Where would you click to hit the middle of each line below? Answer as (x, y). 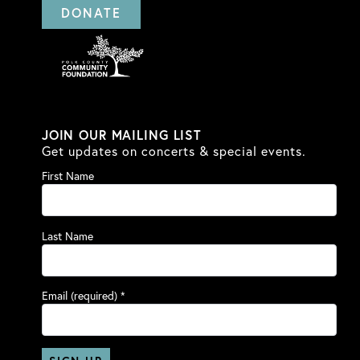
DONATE (91, 13)
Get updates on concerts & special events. (174, 151)
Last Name (67, 236)
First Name (67, 176)
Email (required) (81, 296)
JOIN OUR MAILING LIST (122, 135)
